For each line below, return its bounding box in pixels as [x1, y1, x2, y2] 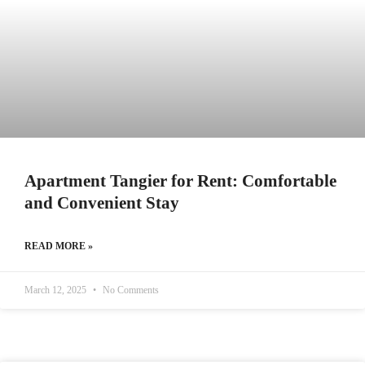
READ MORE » [24, 240, 93, 252]
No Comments [100, 284, 159, 296]
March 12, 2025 [24, 284, 89, 296]
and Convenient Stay [24, 193, 179, 213]
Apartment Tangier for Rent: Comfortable [24, 171, 336, 191]
